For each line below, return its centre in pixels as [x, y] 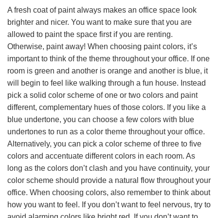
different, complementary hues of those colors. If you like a [107, 108]
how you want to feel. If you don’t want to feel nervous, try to [109, 205]
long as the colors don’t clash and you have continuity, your [109, 168]
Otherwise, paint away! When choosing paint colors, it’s [102, 47]
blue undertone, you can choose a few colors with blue [101, 120]
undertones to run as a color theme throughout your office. [106, 132]
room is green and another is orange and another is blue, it [108, 71]
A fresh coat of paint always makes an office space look [102, 10]
